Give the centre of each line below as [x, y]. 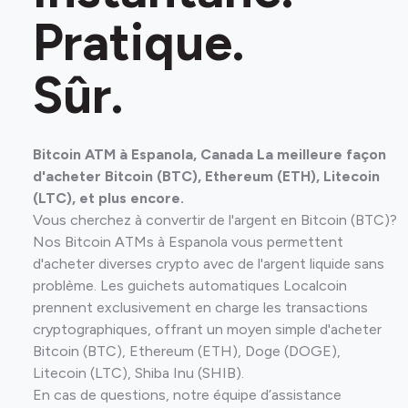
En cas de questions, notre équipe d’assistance [187, 395]
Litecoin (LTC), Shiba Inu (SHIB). [138, 373]
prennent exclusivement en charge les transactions [200, 307]
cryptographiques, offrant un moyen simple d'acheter [207, 329]
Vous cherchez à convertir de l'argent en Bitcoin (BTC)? [215, 220]
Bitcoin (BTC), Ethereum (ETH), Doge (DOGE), [187, 351]
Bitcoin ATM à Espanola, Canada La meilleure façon [209, 154]
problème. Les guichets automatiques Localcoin [190, 286]
